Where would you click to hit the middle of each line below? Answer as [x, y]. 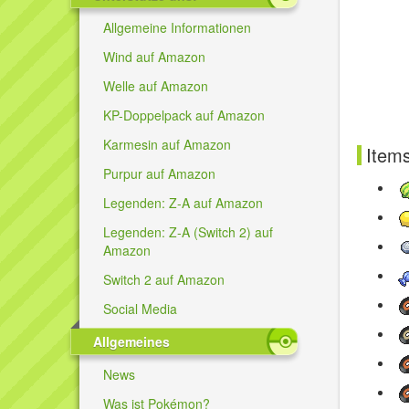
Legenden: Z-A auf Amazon [183, 202]
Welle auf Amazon [156, 85]
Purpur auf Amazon [159, 173]
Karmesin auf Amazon [167, 144]
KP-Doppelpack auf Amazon [184, 115]
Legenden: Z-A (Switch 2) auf [188, 231]
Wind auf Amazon [154, 56]
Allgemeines [131, 341]
